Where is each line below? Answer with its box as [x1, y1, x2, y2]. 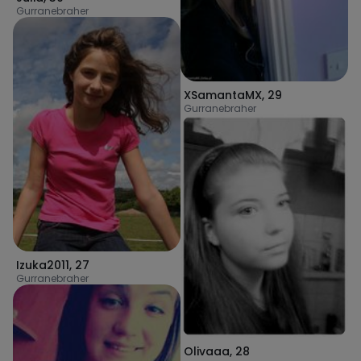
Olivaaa [184, 342, 230, 359]
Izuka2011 [16, 257, 69, 274]
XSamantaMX [184, 86, 262, 103]
